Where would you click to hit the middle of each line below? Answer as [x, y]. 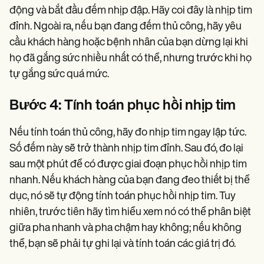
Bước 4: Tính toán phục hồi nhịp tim [123, 106]
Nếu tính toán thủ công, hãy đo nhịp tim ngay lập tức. [128, 133]
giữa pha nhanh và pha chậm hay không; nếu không [126, 229]
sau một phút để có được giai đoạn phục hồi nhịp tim [128, 165]
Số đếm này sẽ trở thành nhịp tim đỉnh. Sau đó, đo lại [126, 149]
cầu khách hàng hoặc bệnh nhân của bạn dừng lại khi [129, 43]
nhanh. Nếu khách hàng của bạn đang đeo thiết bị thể [130, 181]
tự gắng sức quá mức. [59, 75]
